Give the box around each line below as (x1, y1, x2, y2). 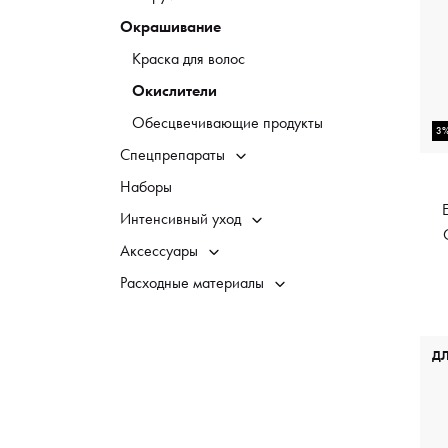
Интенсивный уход (120, 208, 241, 229)
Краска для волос (132, 48, 245, 69)
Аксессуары (120, 240, 198, 261)
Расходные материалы (120, 272, 264, 293)
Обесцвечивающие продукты (132, 112, 323, 133)
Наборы (120, 176, 172, 197)
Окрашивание (120, 16, 221, 37)
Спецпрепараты (120, 144, 225, 165)
